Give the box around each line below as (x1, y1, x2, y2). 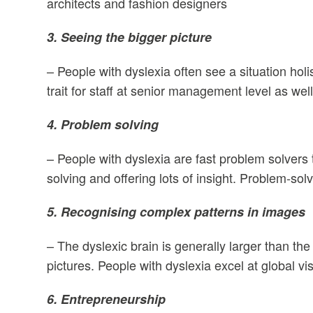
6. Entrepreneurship (47, 290, 166, 308)
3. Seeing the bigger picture (47, 28, 212, 46)
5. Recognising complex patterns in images (47, 203, 306, 221)
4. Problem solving (47, 115, 159, 133)
